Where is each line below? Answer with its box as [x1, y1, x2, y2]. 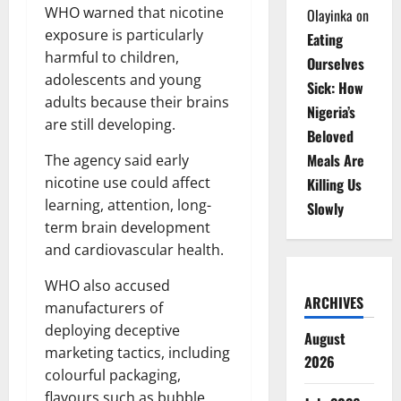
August [303, 328, 346, 349]
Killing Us [306, 174, 362, 195]
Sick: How [306, 77, 363, 98]
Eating [306, 29, 343, 50]
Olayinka [306, 4, 353, 26]
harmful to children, [45, 47, 179, 68]
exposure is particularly [45, 25, 203, 46]
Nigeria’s [306, 101, 355, 123]
